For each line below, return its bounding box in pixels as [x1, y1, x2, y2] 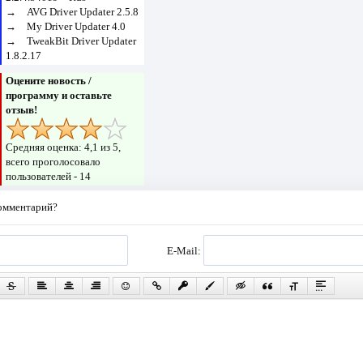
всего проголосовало [6, 156, 101, 169]
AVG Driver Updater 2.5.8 [27, 6, 139, 19]
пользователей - [6, 170, 80, 183]
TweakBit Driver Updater [27, 35, 137, 48]
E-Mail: [167, 244, 204, 257]
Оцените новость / [6, 75, 92, 88]
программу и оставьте [6, 89, 113, 102]
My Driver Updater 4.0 [27, 20, 126, 33]
